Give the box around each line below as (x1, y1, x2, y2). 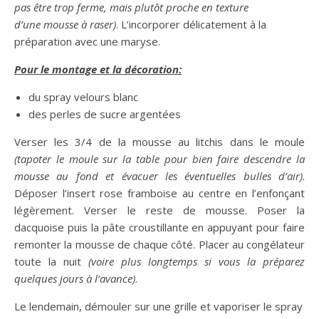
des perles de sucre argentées (28, 107, 181, 121)
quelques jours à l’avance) (14, 271, 135, 286)
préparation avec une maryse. (14, 34, 163, 48)
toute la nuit (14, 254, 88, 268)
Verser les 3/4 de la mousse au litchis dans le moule (14, 135, 305, 149)
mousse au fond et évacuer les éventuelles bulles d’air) (14, 169, 303, 183)
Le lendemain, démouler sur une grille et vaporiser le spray (14, 299, 303, 313)
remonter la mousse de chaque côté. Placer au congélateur (14, 237, 305, 251)
